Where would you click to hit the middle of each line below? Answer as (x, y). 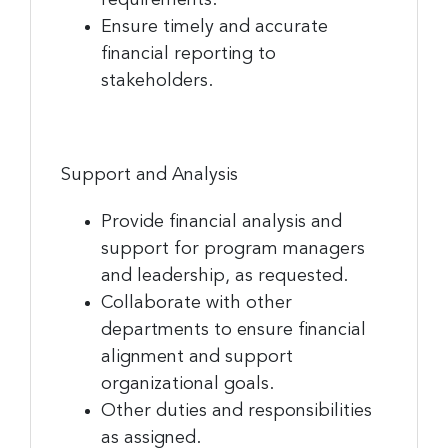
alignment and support (197, 356)
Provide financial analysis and (221, 221)
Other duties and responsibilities (236, 410)
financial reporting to (188, 53)
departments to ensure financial (233, 329)
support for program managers (233, 248)
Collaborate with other (196, 302)
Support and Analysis (149, 174)
